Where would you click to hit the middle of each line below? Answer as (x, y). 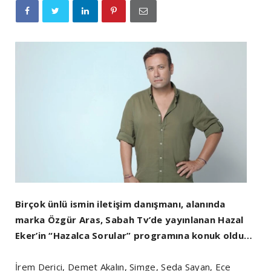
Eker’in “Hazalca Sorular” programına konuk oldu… (134, 235)
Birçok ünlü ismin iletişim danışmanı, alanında (120, 204)
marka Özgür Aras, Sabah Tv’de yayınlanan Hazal (129, 219)
